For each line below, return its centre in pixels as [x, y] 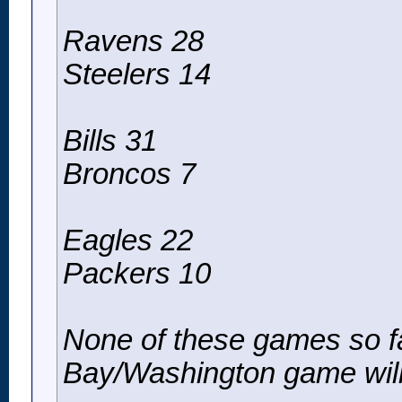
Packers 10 [137, 274]
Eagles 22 [128, 241]
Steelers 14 [137, 75]
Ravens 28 [133, 42]
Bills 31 [110, 141]
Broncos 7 [129, 175]
